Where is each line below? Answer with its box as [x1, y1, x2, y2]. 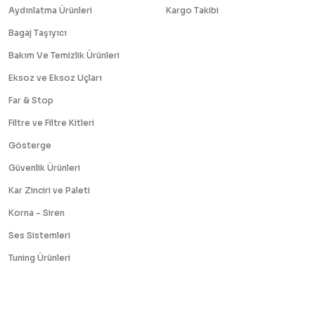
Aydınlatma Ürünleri [8, 5, 92, 15]
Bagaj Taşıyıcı [8, 27, 67, 38]
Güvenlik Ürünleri [8, 162, 80, 173]
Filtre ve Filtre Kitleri [8, 117, 94, 128]
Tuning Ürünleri [8, 252, 70, 263]
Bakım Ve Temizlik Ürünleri [8, 50, 120, 60]
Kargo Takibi [166, 5, 219, 15]
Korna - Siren [8, 207, 65, 218]
